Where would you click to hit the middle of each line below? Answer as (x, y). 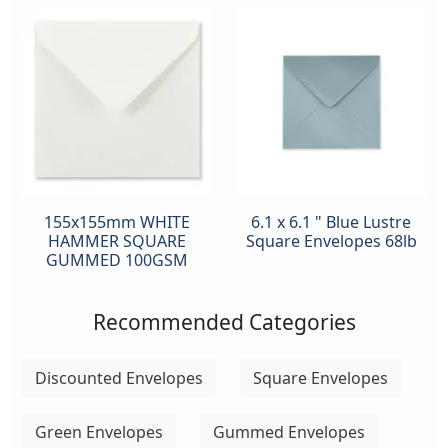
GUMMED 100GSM (117, 259)
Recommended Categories (224, 321)
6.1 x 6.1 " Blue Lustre (331, 221)
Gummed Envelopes (289, 431)
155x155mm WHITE (117, 221)
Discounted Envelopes (119, 377)
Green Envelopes (99, 431)
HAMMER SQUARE (117, 240)
